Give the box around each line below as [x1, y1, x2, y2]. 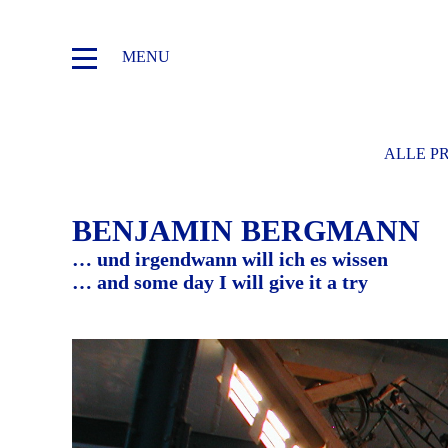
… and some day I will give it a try [72, 271, 368, 293]
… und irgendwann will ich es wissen [72, 248, 388, 270]
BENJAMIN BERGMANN [72, 214, 420, 247]
